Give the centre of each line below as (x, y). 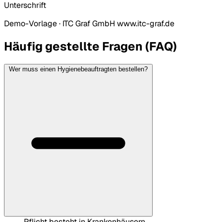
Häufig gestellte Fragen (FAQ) (90, 46)
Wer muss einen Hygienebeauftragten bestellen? (78, 69)
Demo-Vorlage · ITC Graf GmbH (59, 23)
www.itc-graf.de (146, 23)
